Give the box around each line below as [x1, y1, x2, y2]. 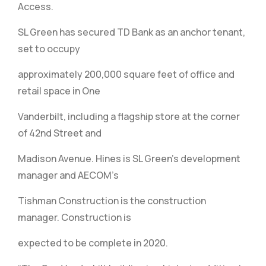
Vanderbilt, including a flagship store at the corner [18, 110, 240, 123]
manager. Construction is [18, 211, 131, 224]
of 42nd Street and [18, 126, 102, 140]
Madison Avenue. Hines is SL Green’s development [18, 152, 240, 165]
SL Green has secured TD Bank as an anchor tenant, [18, 26, 245, 39]
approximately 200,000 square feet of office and [18, 68, 235, 81]
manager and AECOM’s [18, 169, 119, 182]
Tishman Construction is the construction [18, 194, 206, 207]
